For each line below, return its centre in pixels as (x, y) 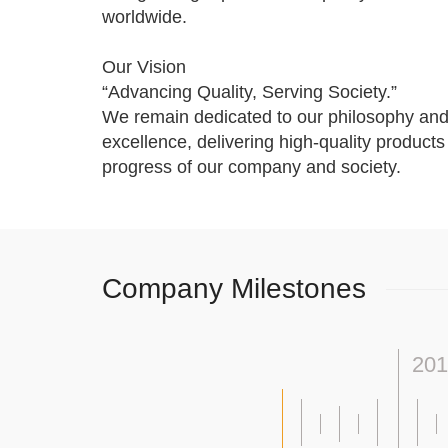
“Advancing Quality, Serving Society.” (249, 92)
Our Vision (144, 67)
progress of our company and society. (251, 167)
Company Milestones (234, 289)
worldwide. (144, 17)
